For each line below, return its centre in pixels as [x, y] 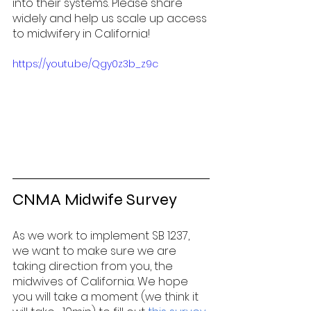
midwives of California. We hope [102, 281]
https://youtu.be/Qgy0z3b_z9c [85, 64]
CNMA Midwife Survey [98, 199]
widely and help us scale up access [111, 18]
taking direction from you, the [94, 266]
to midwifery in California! [81, 34]
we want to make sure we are [96, 251]
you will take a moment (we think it [107, 296]
